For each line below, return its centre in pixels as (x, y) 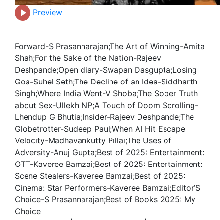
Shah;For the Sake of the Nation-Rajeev (88, 58)
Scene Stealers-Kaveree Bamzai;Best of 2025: (100, 176)
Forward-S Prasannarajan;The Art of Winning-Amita (110, 46)
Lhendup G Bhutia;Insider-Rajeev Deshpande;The (104, 117)
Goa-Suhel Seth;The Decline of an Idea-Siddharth (106, 82)
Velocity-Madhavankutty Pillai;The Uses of (93, 141)
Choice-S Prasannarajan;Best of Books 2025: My (105, 200)
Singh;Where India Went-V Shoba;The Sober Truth (106, 94)
